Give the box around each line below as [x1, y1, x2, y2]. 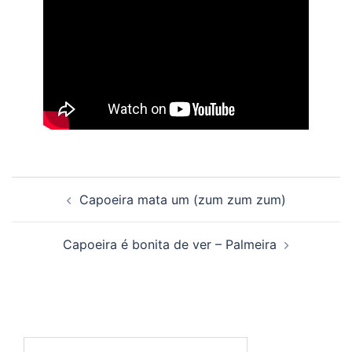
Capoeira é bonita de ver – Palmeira [63, 236, 277, 253]
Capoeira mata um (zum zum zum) [79, 192, 286, 208]
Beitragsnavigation [11, 175, 170, 199]
